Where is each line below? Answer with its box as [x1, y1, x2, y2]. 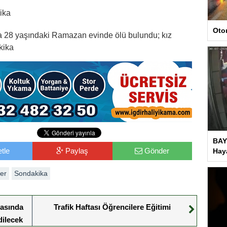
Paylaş [65, 146, 89, 155]
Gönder [144, 146, 170, 155]
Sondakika [14, 169, 48, 177]
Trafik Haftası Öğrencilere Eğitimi [53, 202, 171, 211]
